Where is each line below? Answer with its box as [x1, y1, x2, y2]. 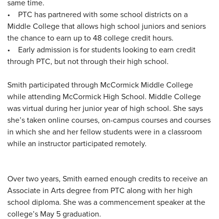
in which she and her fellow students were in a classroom [7, 126, 202, 137]
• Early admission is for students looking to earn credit [7, 44, 196, 55]
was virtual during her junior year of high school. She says [7, 102, 203, 113]
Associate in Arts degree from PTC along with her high [7, 184, 193, 196]
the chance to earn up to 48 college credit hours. [7, 32, 174, 43]
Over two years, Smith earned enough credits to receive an [7, 173, 208, 184]
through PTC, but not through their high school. [7, 55, 169, 66]
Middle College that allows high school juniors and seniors [7, 20, 206, 31]
